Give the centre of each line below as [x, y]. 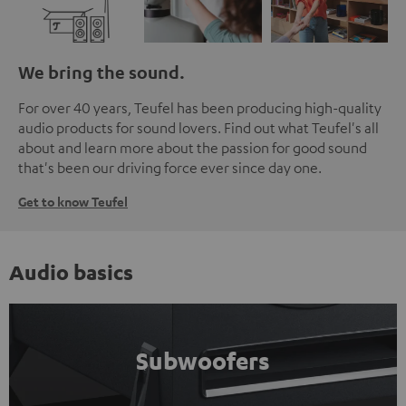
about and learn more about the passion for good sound [193, 147]
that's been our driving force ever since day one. [170, 167]
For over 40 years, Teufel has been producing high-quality [200, 107]
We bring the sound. [101, 72]
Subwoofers [203, 360]
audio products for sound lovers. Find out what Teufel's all [198, 127]
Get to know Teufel [73, 201]
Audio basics [71, 271]
